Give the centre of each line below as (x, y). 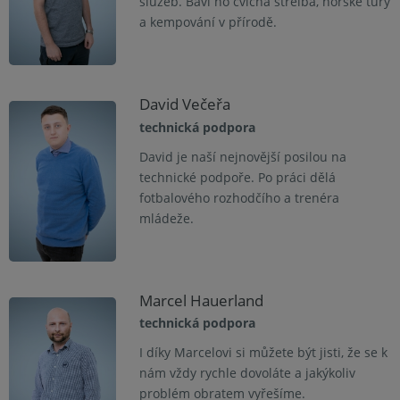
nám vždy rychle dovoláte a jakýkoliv (247, 373)
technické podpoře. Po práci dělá (237, 177)
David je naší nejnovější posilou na (242, 156)
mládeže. (166, 218)
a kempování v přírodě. (208, 22)
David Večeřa (184, 104)
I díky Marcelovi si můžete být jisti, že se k (263, 353)
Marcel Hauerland (201, 300)
